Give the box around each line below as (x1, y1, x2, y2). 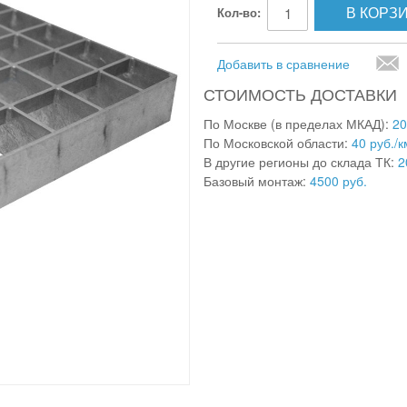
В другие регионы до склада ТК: (203, 153, 398, 171)
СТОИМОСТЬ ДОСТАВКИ (203, 82, 397, 105)
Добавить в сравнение (217, 55, 350, 73)
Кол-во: (217, 4, 261, 21)
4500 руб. (310, 172, 367, 190)
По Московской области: (203, 134, 352, 152)
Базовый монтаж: (203, 172, 310, 190)
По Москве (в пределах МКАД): (203, 114, 392, 133)
